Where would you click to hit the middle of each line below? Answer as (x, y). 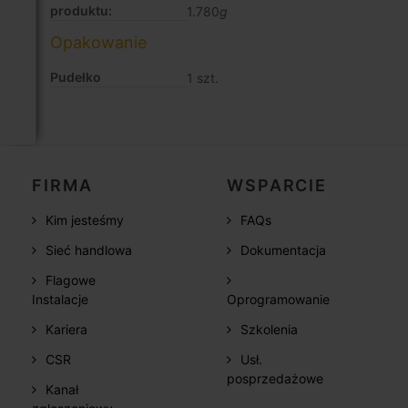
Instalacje (61, 300)
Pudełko (76, 77)
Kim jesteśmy (85, 220)
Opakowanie (98, 43)
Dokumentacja (284, 250)
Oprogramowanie (279, 300)
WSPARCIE (277, 186)
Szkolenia (270, 330)
